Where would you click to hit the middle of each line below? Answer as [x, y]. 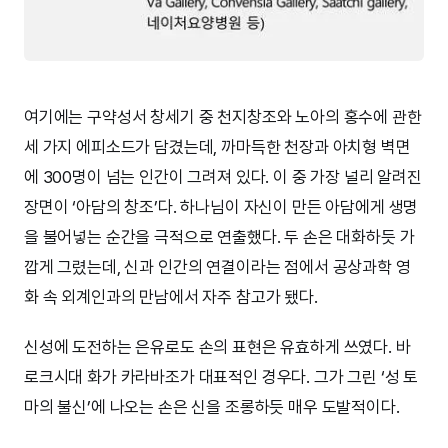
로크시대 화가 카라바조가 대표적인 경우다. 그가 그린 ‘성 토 [221, 376]
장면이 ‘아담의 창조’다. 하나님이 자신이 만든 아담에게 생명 [221, 206]
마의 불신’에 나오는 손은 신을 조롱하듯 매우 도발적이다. [212, 406]
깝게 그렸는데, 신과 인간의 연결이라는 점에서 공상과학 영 [217, 266]
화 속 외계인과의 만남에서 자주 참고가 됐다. [171, 296]
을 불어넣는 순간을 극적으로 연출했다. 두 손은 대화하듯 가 [219, 236]
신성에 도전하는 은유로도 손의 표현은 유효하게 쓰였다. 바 [217, 346]
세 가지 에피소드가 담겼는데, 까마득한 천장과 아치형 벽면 [217, 146]
